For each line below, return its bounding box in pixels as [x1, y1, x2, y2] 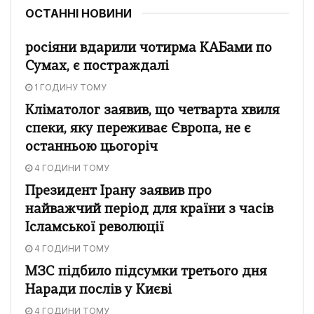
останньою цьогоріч [25, 140, 158, 154]
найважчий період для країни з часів [25, 203, 273, 217]
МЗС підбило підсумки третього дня [25, 265, 267, 279]
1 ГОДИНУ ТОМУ [32, 81, 107, 93]
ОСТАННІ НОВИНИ [25, 6, 132, 20]
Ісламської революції [25, 221, 164, 235]
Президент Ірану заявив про [25, 184, 212, 198]
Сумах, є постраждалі [25, 60, 169, 74]
